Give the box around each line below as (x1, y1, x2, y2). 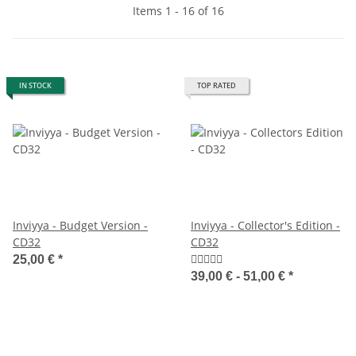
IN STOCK (19, 79, 52, 91)
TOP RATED (197, 79, 236, 91)
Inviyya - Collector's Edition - (191, 217, 340, 233)
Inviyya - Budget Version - (13, 217, 148, 233)
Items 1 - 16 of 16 (132, 2, 224, 18)
